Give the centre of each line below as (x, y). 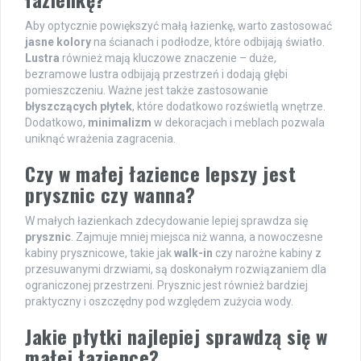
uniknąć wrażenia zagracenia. (100, 139)
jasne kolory (58, 42)
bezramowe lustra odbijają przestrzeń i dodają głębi (156, 75)
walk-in (193, 253)
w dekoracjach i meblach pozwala (238, 123)
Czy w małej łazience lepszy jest (160, 174)
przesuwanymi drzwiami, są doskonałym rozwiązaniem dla (176, 270)
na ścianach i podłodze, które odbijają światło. (208, 42)
